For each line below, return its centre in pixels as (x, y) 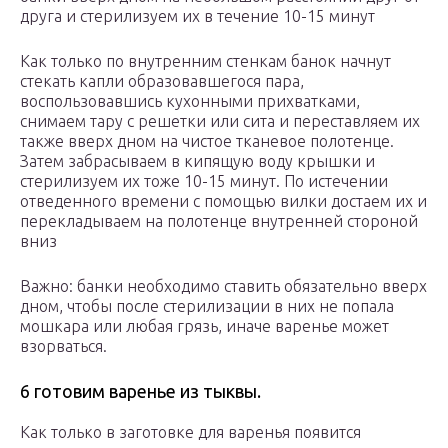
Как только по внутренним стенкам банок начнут (205, 61)
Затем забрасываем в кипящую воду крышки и (197, 161)
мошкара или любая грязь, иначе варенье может (204, 326)
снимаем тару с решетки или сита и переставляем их (220, 121)
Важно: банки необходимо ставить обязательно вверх (223, 286)
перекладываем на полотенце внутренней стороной (219, 221)
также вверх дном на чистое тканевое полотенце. (207, 141)
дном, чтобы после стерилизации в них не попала (207, 306)
